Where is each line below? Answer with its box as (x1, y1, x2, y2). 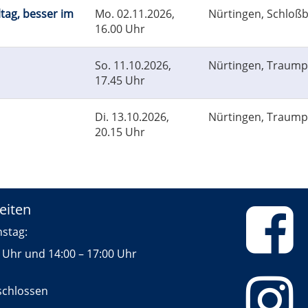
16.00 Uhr (95, 21, 145, 37)
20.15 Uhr (95, 124, 145, 140)
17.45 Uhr (95, 73, 145, 89)
